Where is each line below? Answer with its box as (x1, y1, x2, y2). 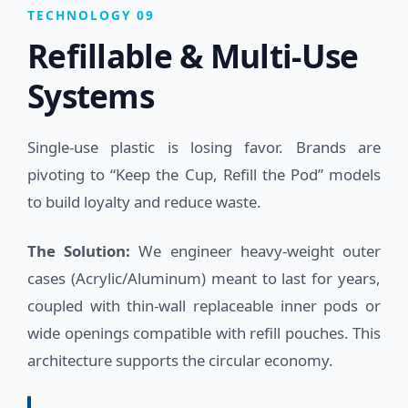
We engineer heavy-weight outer (130, 240, 382, 261)
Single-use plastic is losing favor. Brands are (27, 136, 381, 158)
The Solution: (27, 240, 131, 261)
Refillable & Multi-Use (27, 33, 359, 77)
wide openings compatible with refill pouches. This (27, 321, 381, 343)
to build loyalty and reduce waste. (27, 190, 261, 212)
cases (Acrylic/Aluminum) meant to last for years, (27, 267, 381, 289)
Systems (27, 73, 155, 117)
